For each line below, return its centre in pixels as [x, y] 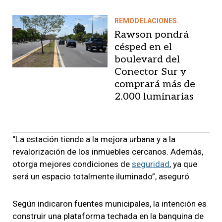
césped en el [143, 47]
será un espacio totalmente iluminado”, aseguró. [102, 176]
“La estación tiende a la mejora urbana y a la [94, 139]
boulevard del [147, 59]
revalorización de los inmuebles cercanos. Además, [108, 151]
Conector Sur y [150, 72]
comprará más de [155, 84]
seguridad [151, 164]
